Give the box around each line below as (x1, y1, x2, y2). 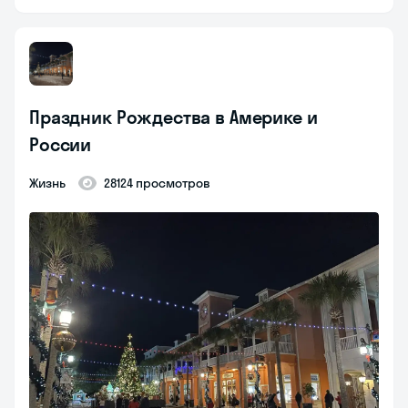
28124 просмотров (104, 175, 210, 192)
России (29, 133, 92, 157)
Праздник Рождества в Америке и (29, 106, 318, 129)
